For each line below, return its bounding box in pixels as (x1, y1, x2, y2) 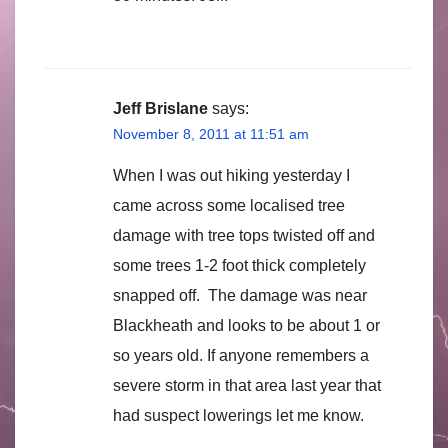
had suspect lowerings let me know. (113, 407, 364, 425)
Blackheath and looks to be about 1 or (113, 317, 380, 335)
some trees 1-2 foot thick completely (113, 257, 366, 275)
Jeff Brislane (113, 100, 208, 118)
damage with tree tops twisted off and (113, 227, 375, 245)
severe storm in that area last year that (113, 377, 381, 395)
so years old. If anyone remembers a (113, 347, 369, 365)
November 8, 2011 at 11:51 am (113, 126, 309, 143)
